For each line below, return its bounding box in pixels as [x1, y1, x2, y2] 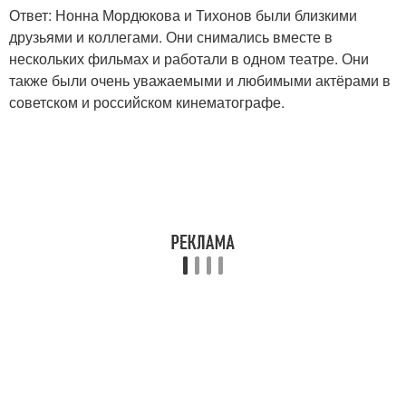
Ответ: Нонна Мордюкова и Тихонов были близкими [9, 5, 357, 26]
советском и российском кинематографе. [9, 92, 285, 113]
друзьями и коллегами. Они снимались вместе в [9, 26, 333, 48]
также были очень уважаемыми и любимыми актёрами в [9, 70, 391, 92]
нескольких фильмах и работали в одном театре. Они [9, 48, 369, 70]
